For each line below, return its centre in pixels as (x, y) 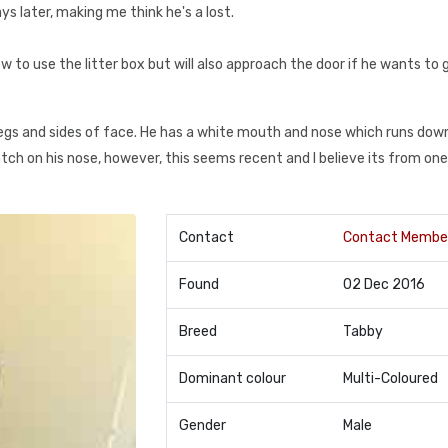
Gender (202, 425)
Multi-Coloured (390, 378)
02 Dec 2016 (383, 284)
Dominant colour (232, 378)
